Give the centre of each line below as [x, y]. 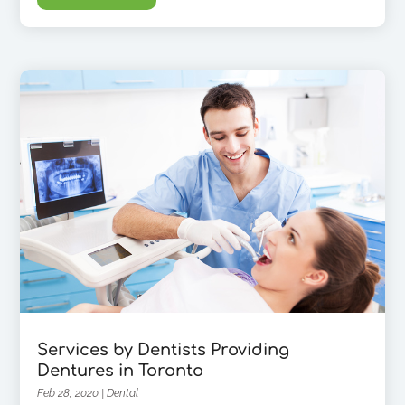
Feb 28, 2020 [68, 393]
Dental [123, 393]
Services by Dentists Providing [164, 349]
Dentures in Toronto [121, 370]
